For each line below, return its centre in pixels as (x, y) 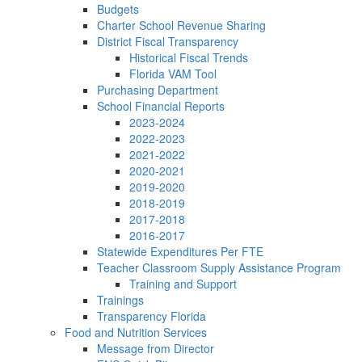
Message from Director (156, 348)
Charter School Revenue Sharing (181, 25)
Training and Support (183, 284)
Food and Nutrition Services (136, 332)
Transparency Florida (152, 316)
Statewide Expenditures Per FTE (180, 251)
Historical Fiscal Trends (189, 57)
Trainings (120, 300)
